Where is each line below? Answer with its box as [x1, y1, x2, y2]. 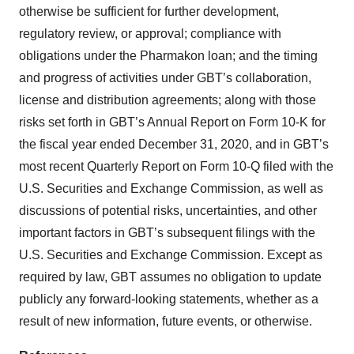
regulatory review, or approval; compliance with [19, 26, 281, 40]
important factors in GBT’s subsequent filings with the [19, 225, 315, 239]
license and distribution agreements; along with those [19, 92, 316, 107]
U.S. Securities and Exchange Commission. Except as [19, 247, 322, 262]
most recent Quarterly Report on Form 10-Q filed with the [19, 159, 333, 173]
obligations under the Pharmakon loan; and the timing [19, 48, 318, 62]
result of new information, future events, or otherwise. [19, 314, 312, 328]
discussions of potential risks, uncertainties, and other [19, 203, 317, 217]
